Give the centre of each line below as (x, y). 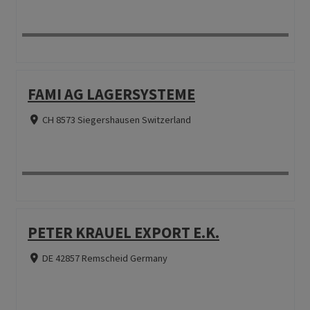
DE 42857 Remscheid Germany (104, 258)
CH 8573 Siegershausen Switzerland (116, 120)
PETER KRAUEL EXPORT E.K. (123, 233)
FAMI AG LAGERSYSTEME (111, 94)
